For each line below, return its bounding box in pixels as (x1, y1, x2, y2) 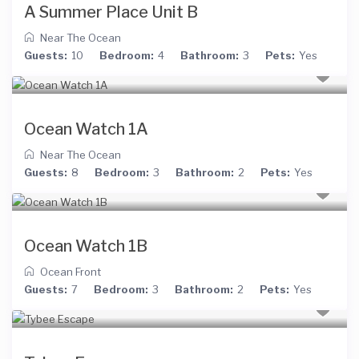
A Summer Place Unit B (24, 2, 199, 22)
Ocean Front (40, 265, 102, 279)
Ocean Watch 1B (24, 236, 148, 256)
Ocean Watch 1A (24, 119, 149, 139)
